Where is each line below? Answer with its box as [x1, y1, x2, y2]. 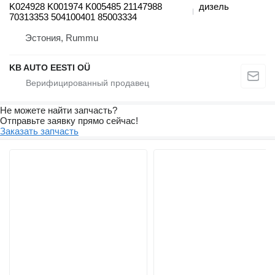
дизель [199, 1, 229, 12]
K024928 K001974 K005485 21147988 [9, 1, 162, 12]
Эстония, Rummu [25, 33, 98, 44]
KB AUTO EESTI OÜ [9, 63, 90, 73]
